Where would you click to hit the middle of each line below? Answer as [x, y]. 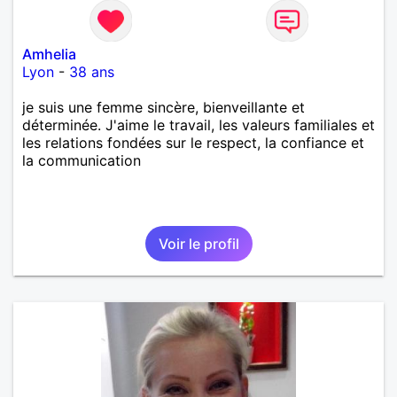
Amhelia [49, 54]
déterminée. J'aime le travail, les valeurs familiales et [198, 125]
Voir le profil [198, 243]
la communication [82, 160]
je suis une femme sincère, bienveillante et [163, 107]
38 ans [92, 71]
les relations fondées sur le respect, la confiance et [193, 142]
